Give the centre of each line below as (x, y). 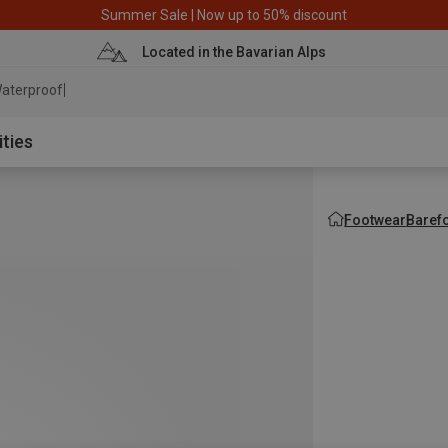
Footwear (375, 219)
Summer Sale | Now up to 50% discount (224, 14)
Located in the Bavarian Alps (233, 51)
